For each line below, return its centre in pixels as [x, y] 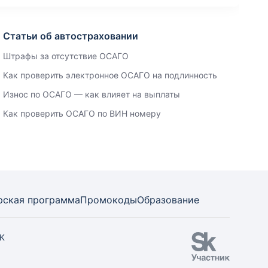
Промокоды [109, 200]
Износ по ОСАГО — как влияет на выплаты [92, 94]
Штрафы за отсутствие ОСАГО [66, 56]
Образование [168, 200]
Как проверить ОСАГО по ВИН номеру [82, 113]
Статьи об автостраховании [71, 36]
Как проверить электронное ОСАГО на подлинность [110, 75]
